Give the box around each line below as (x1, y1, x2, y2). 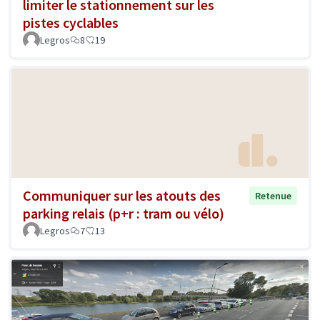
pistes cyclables (23, 13, 119, 31)
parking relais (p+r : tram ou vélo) (23, 204, 224, 223)
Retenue (255, 189, 291, 203)
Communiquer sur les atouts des (23, 186, 221, 205)
